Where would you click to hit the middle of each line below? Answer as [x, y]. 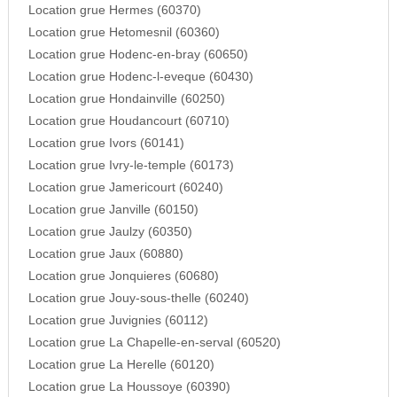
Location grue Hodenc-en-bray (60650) [138, 55]
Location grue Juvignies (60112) [118, 321]
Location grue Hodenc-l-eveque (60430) [140, 77]
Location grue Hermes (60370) [114, 11]
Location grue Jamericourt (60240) [125, 188]
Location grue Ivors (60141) [106, 144]
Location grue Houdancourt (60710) [128, 121]
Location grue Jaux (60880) [105, 254]
